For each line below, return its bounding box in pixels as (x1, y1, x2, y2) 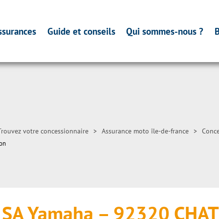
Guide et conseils (47, 25, 115, 37)
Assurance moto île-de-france (102, 127, 189, 135)
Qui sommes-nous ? (126, 25, 204, 37)
